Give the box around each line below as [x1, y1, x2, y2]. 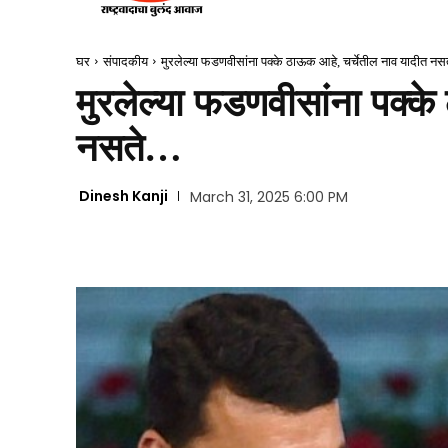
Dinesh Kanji [79, 186, 168, 207]
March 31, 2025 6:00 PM [189, 187, 348, 208]
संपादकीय [103, 53, 148, 69]
